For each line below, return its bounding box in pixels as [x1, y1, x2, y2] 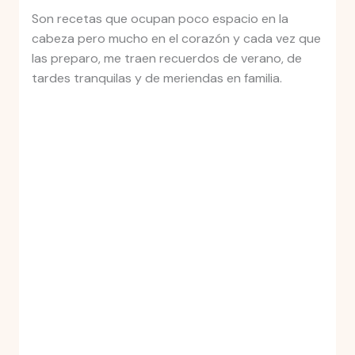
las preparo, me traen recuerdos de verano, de [31, 50, 302, 67]
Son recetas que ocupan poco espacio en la [31, 10, 288, 28]
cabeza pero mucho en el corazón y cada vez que [31, 30, 321, 48]
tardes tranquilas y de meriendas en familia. [31, 70, 282, 87]
